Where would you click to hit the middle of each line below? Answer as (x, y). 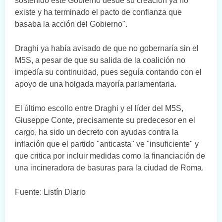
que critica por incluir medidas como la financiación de (110, 156)
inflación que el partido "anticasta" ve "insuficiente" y (107, 144)
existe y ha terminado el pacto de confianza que (98, 12)
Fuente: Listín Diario (50, 192)
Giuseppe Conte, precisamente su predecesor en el (105, 120)
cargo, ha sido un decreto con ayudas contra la (97, 132)
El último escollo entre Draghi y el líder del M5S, (99, 109)
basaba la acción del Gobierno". (71, 24)
